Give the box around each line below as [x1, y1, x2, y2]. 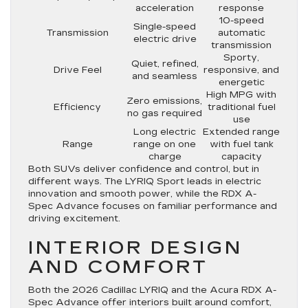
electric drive [133, 33, 197, 45]
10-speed [219, 14, 264, 26]
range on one [133, 138, 196, 150]
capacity [221, 151, 262, 162]
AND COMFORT [28, 256, 208, 278]
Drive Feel [53, 64, 102, 76]
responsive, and [203, 64, 279, 76]
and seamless [132, 70, 197, 82]
